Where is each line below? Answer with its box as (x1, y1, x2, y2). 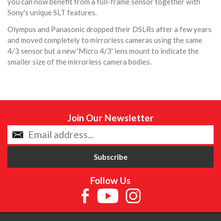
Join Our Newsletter (67, 112, 154, 124)
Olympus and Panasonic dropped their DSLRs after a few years (7, 25, 212, 34)
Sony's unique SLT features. (7, 8, 97, 17)
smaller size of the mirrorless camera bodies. (7, 57, 151, 67)
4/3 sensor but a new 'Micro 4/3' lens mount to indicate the (7, 46, 199, 56)
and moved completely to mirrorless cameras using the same (7, 36, 202, 45)
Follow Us (90, 175, 131, 186)
